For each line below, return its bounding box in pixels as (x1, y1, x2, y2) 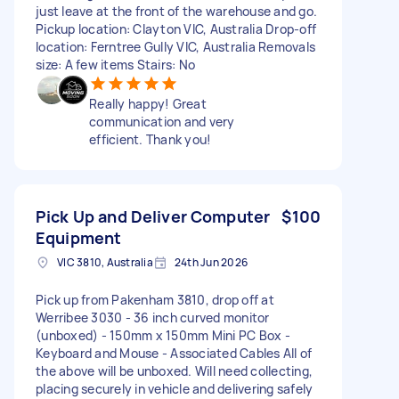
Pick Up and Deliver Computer (36, 205, 271, 227)
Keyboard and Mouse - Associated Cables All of (36, 344, 313, 362)
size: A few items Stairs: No (36, 55, 195, 73)
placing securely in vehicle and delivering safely (36, 379, 313, 397)
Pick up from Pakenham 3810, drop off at (36, 290, 274, 308)
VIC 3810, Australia (57, 254, 153, 270)
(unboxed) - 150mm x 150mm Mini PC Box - (36, 326, 290, 344)
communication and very (89, 112, 235, 130)
